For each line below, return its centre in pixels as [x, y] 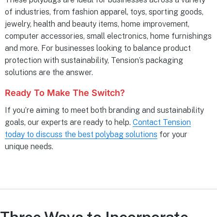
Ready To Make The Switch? [65, 93]
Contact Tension [162, 122]
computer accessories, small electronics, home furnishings [108, 36]
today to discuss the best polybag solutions [81, 134]
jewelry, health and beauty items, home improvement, [97, 24]
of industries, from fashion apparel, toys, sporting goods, [104, 12]
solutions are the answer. [49, 72]
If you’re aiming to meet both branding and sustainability [104, 110]
